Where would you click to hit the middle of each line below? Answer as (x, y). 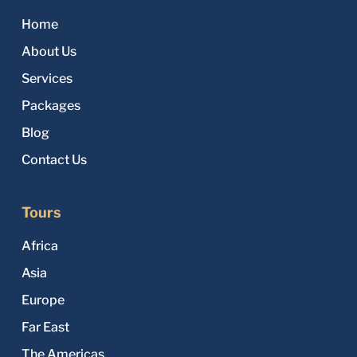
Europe (43, 300)
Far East (45, 327)
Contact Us (54, 159)
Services (47, 78)
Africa (39, 245)
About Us (49, 51)
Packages (51, 105)
